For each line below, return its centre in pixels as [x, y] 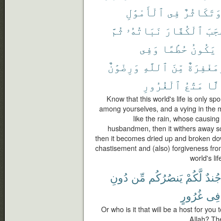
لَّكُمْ [194, 177]
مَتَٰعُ [194, 85]
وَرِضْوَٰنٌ [124, 66]
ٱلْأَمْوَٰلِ [145, 12]
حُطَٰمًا [175, 48]
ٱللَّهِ [155, 66]
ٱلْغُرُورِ [162, 85]
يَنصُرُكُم [166, 177]
